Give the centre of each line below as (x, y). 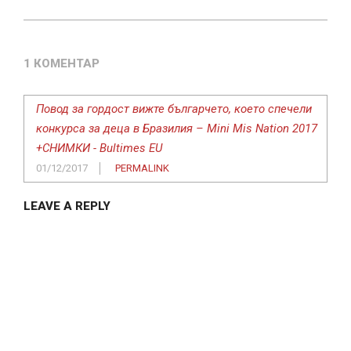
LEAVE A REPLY (67, 206)
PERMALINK (142, 168)
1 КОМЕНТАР (62, 64)
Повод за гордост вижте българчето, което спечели (174, 109)
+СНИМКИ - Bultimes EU (99, 148)
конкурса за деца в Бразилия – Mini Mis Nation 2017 (177, 129)
